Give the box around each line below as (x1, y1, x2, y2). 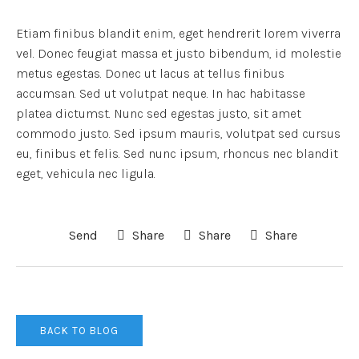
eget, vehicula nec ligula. (16, 165, 155, 181)
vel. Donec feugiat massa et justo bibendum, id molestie (16, 45, 341, 61)
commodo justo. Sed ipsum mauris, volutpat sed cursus (16, 125, 341, 141)
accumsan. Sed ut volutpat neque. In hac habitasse (16, 85, 305, 101)
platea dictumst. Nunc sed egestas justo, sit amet (16, 105, 301, 121)
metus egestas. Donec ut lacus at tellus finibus (16, 65, 284, 81)
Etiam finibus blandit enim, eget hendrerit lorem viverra (16, 25, 341, 41)
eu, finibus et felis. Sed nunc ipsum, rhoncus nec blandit (16, 145, 338, 161)
